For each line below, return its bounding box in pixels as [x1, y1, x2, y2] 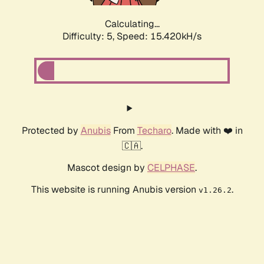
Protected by [21, 124, 81, 137]
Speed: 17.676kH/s [117, 30, 202, 43]
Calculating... [104, 18, 160, 31]
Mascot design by [67, 161, 147, 174]
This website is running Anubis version [31, 183, 199, 196]
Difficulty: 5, [62, 30, 117, 43]
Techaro [137, 124, 171, 137]
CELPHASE [147, 161, 195, 174]
